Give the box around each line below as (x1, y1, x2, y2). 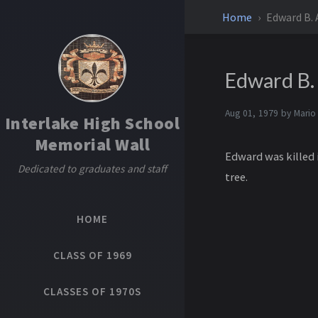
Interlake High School (4, 112, 180, 134)
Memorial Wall (34, 133, 150, 155)
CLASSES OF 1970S (43, 285, 141, 298)
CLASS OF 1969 (53, 248, 132, 262)
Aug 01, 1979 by (224, 107, 294, 119)
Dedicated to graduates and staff (18, 162, 167, 175)
